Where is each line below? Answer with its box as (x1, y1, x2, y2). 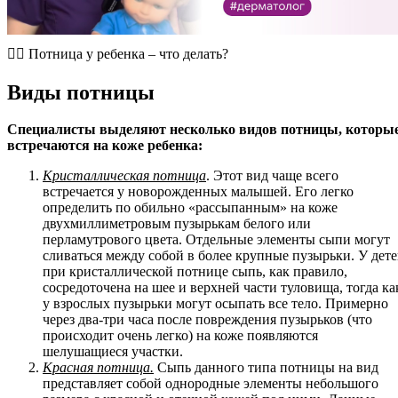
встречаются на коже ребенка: (7, 138, 203, 154)
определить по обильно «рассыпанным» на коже (43, 200, 338, 216)
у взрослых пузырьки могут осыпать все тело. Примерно (43, 296, 388, 312)
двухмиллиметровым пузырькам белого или (43, 216, 311, 232)
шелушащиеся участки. (43, 344, 183, 360)
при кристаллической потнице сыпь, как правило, (43, 264, 347, 280)
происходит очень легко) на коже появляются (43, 328, 318, 344)
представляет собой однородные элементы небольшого (43, 376, 378, 392)
